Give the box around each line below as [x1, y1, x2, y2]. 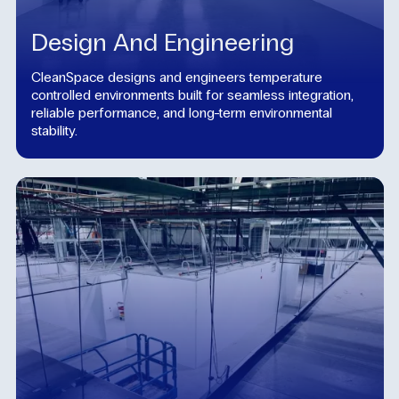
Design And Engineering [31, 27, 294, 58]
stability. [31, 121, 77, 139]
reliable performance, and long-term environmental [31, 103, 332, 121]
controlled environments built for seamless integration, [31, 85, 354, 103]
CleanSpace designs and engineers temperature [31, 68, 322, 85]
